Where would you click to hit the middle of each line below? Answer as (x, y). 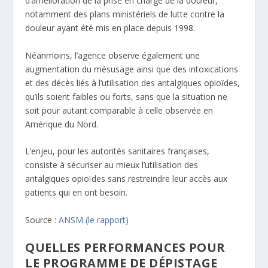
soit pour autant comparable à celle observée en (119, 110)
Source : (42, 220)
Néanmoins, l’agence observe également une (113, 55)
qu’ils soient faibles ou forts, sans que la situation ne (127, 96)
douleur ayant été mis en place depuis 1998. (112, 28)
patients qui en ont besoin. (78, 193)
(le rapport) (107, 220)
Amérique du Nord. (63, 124)
